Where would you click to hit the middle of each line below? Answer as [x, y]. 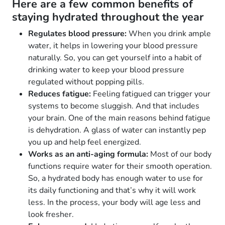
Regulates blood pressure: [77, 34]
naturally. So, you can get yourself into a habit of [115, 58]
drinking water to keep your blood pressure [106, 70]
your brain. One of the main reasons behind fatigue [119, 118]
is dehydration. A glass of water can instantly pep [117, 130]
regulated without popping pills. [86, 82]
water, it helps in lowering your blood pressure [113, 46]
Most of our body [180, 154]
